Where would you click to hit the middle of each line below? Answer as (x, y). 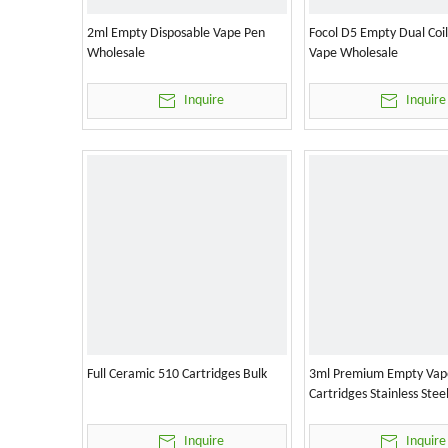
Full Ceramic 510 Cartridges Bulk (177, 374)
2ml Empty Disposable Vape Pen (176, 33)
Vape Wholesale (353, 53)
